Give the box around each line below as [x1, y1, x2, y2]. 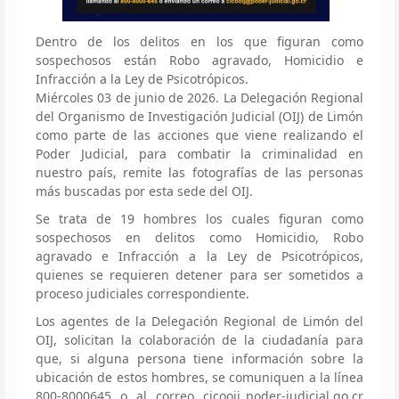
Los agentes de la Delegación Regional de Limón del [36, 312, 363, 330]
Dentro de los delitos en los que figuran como [36, 32, 363, 50]
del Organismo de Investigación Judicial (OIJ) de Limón [36, 107, 363, 125]
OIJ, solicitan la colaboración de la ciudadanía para [36, 330, 363, 348]
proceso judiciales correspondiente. [36, 284, 249, 302]
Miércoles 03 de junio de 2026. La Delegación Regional [36, 88, 363, 106]
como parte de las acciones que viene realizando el [36, 126, 363, 143]
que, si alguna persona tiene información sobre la [36, 349, 363, 367]
